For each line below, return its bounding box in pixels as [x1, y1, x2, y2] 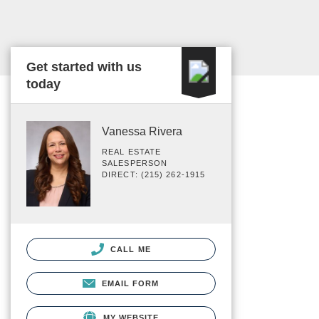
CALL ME [108, 244, 151, 253]
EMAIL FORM [101, 278, 159, 288]
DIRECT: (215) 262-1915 [102, 170, 206, 179]
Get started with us [26, 60, 142, 74]
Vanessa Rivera [102, 125, 182, 137]
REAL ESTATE [102, 147, 162, 156]
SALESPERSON [102, 159, 168, 167]
